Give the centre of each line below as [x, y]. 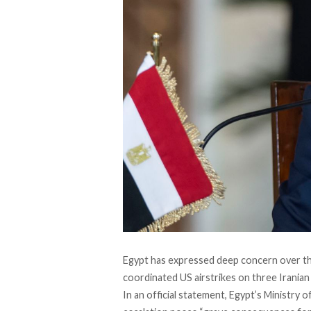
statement [202, 295]
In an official [151, 295]
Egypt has [145, 260]
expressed [191, 260]
